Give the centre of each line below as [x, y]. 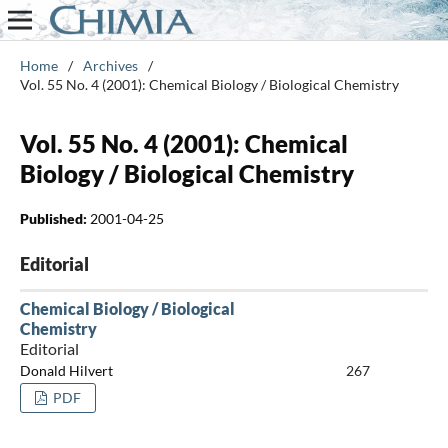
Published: [54, 218]
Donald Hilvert [66, 371]
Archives [110, 65]
